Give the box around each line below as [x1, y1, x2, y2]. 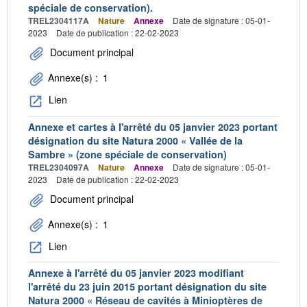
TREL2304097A [28, 160, 89, 173]
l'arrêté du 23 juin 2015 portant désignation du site [28, 279, 267, 293]
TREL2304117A [28, 14, 89, 27]
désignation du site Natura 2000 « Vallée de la [28, 133, 243, 147]
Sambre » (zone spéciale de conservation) [28, 147, 227, 161]
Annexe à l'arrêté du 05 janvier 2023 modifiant [28, 265, 244, 280]
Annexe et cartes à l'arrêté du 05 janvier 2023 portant [28, 119, 278, 134]
